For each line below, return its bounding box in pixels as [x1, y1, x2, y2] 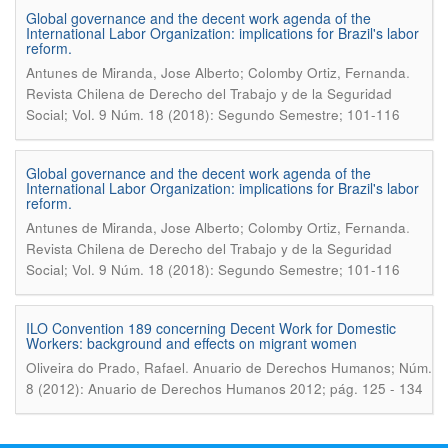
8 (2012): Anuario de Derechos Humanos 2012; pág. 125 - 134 [26, 379, 423, 398]
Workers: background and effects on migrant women [26, 333, 357, 353]
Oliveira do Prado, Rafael [26, 358, 185, 377]
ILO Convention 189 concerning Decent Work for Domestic [26, 318, 396, 338]
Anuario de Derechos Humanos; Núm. [193, 358, 432, 377]
